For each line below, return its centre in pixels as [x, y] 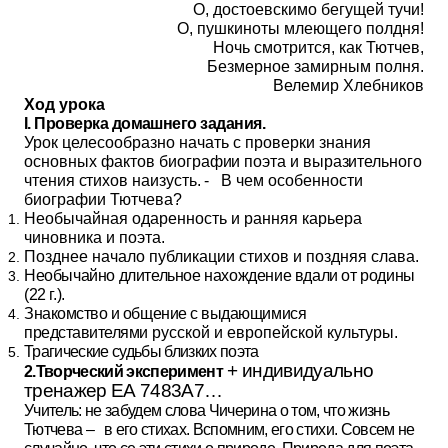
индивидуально [308, 370]
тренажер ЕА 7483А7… [123, 390]
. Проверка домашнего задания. [146, 123]
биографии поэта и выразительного [290, 161]
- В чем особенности [284, 180]
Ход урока [64, 104]
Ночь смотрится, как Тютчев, [318, 47]
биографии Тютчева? [103, 199]
